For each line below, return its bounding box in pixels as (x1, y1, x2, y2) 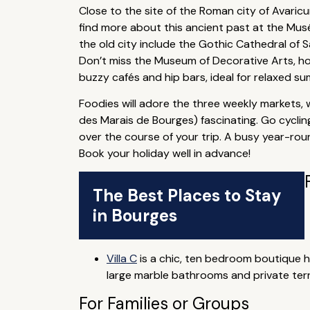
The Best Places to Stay (92, 185, 282, 206)
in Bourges (92, 205, 177, 226)
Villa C (106, 251, 137, 266)
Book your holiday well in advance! (78, 146, 250, 161)
